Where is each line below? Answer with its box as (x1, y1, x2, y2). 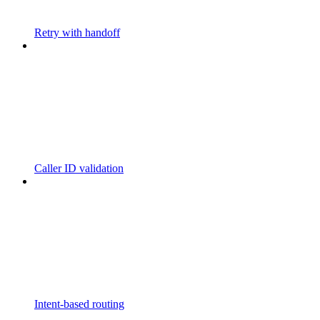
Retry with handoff (34, 26, 120, 39)
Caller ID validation (34, 161, 124, 174)
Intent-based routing (34, 297, 124, 310)
